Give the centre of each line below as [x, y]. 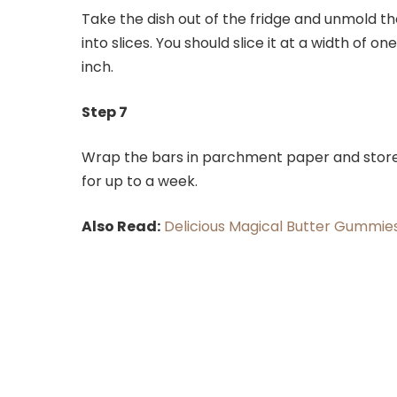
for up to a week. [140, 182]
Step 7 [105, 113]
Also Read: [121, 227]
